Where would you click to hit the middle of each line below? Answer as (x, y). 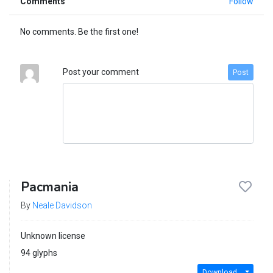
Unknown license (53, 236)
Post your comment (101, 72)
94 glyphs (39, 253)
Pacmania (49, 187)
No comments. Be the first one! (79, 32)
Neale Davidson (62, 206)
